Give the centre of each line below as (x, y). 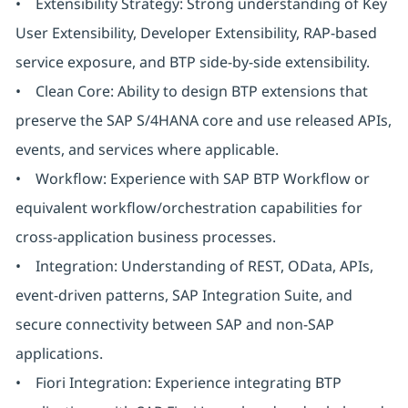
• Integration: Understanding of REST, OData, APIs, (194, 266)
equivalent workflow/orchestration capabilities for (189, 208)
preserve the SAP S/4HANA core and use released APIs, (203, 121)
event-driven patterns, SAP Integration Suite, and (184, 296)
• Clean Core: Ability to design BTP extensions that (191, 92)
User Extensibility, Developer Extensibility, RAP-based (196, 33)
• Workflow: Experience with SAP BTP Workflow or (192, 179)
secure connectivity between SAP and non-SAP (174, 325)
